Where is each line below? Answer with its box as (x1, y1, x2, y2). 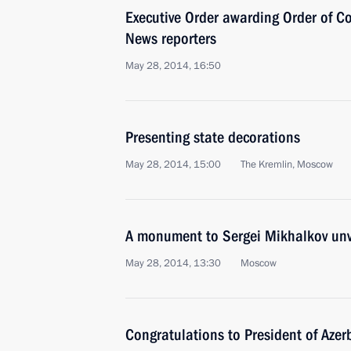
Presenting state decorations (125, 128, 300, 147)
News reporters (125, 29, 216, 48)
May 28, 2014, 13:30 (125, 256, 221, 270)
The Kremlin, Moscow (241, 157, 333, 172)
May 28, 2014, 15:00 (125, 157, 221, 172)
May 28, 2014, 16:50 (125, 59, 221, 73)
